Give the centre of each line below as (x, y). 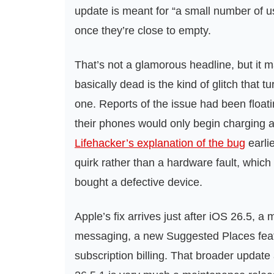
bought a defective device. (139, 182)
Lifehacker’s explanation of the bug (160, 143)
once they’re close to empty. (143, 31)
